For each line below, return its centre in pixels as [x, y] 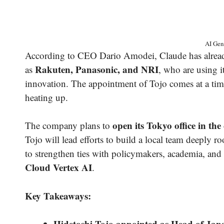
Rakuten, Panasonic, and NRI [97, 69]
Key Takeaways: [58, 195]
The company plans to [69, 125]
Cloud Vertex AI [58, 167]
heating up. [46, 97]
